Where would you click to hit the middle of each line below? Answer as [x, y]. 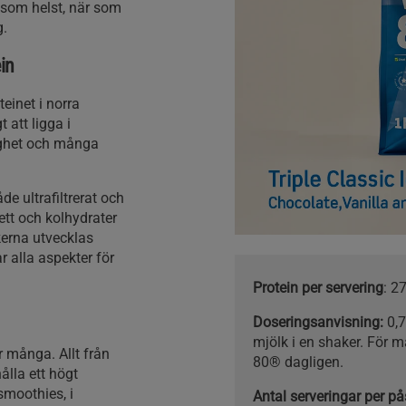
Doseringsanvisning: [319, 322]
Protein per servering [318, 287]
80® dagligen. [298, 362]
